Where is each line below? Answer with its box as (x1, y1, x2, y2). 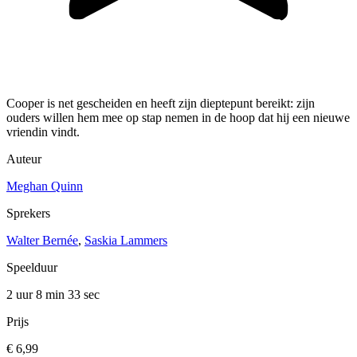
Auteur (6, 152, 41, 167)
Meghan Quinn (6, 179, 83, 194)
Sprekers (6, 206, 50, 221)
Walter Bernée (6, 233, 78, 248)
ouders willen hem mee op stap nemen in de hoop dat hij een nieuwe (6, 111, 350, 125)
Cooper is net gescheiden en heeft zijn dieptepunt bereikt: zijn (6, 96, 315, 111)
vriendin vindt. (6, 125, 80, 139)
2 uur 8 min (6, 288, 68, 302)
